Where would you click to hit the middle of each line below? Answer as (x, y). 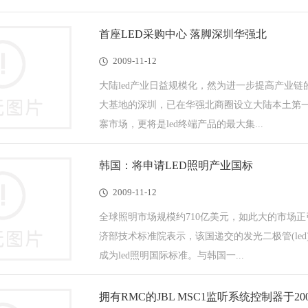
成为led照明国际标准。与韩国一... (172, 255)
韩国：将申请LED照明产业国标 (176, 165)
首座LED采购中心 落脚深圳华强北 (183, 34)
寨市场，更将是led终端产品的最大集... (181, 124)
